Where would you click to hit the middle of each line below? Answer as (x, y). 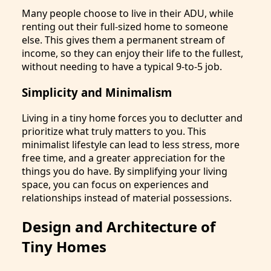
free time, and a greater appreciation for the (123, 158)
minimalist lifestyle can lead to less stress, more (131, 144)
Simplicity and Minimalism (97, 92)
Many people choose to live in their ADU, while (128, 14)
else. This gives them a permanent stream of (123, 40)
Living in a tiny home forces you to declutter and (132, 118)
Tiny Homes (64, 246)
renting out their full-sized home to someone (125, 27)
